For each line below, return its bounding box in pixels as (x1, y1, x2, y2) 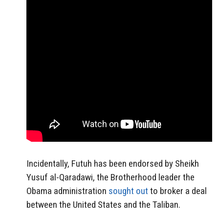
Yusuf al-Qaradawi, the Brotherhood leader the (26, 172, 195, 183)
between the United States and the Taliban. (26, 199, 180, 211)
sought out (109, 185, 148, 197)
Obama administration (26, 185, 109, 197)
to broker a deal (148, 185, 207, 197)
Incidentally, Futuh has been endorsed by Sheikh (26, 158, 199, 170)
